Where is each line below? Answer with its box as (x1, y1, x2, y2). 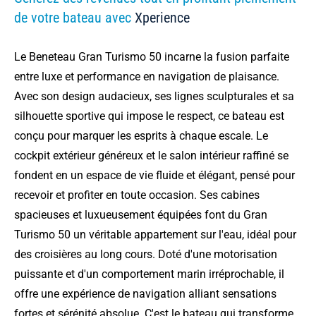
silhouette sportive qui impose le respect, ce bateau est (14, 109, 284, 123)
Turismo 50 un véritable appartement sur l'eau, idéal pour (14, 228, 296, 241)
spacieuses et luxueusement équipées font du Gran (14, 208, 267, 221)
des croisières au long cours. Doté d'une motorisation (14, 248, 277, 261)
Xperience (135, 9, 190, 26)
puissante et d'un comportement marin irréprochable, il (14, 267, 284, 281)
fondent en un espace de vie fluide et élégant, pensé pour (14, 169, 295, 182)
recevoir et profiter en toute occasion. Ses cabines (14, 188, 260, 202)
